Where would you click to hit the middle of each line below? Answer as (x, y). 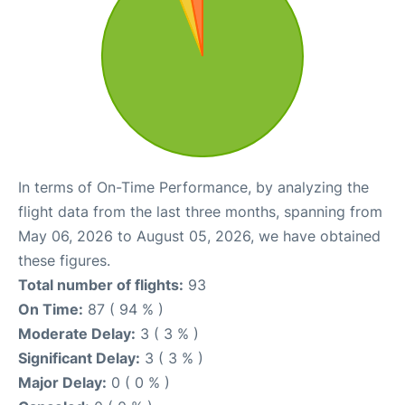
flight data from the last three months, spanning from (200, 212)
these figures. (64, 260)
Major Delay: (62, 382)
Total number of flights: (101, 285)
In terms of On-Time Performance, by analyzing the (193, 187)
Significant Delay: (79, 358)
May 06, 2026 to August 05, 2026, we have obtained (199, 236)
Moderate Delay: (77, 334)
